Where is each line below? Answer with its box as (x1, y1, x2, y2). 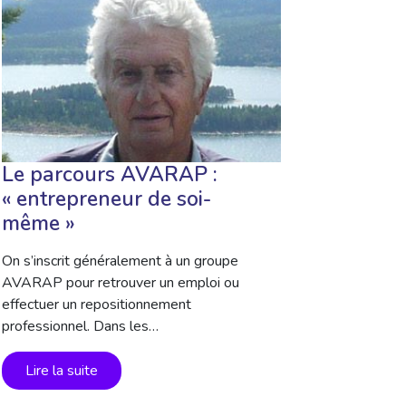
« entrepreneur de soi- (2, 185, 211, 213)
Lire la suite (25, 361, 98, 381)
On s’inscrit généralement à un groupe (2, 251, 238, 271)
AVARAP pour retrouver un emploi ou (2, 273, 239, 293)
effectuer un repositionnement (2, 295, 191, 314)
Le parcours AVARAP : (2, 160, 217, 188)
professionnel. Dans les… (2, 316, 159, 336)
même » (2, 209, 75, 237)
